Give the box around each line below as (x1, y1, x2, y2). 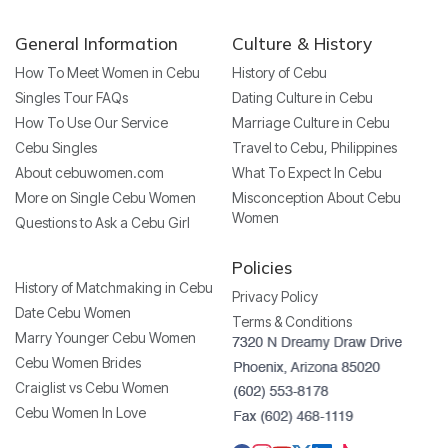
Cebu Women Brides (15, 354, 141, 372)
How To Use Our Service (15, 114, 168, 132)
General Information (15, 33, 178, 55)
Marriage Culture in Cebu (231, 114, 390, 132)
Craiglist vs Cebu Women (15, 379, 169, 397)
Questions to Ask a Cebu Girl (15, 214, 190, 232)
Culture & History (231, 33, 372, 55)
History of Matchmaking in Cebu (15, 279, 213, 297)
